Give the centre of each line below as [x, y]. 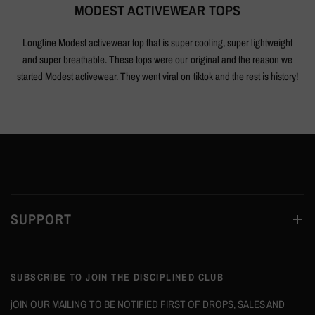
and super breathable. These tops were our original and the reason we [157, 60]
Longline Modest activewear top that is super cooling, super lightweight [157, 43]
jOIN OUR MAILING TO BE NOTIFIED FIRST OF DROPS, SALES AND [148, 304]
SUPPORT [41, 219]
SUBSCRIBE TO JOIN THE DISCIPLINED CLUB [117, 277]
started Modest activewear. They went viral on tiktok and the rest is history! [157, 77]
